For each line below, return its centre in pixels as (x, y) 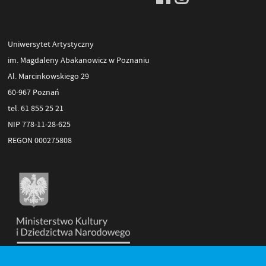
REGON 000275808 (39, 140)
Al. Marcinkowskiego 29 (48, 76)
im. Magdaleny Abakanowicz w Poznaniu (78, 60)
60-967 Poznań (33, 92)
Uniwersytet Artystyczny (50, 44)
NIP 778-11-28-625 (39, 124)
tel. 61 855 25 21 (35, 108)
